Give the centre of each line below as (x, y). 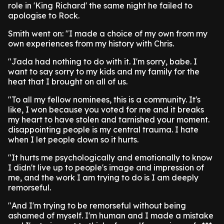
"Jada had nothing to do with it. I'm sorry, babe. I (102, 61)
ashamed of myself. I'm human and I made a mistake (111, 215)
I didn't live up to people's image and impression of (106, 167)
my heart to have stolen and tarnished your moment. (109, 119)
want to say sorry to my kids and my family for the (104, 71)
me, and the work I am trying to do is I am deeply (103, 177)
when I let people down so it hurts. (73, 139)
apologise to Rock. (44, 15)
